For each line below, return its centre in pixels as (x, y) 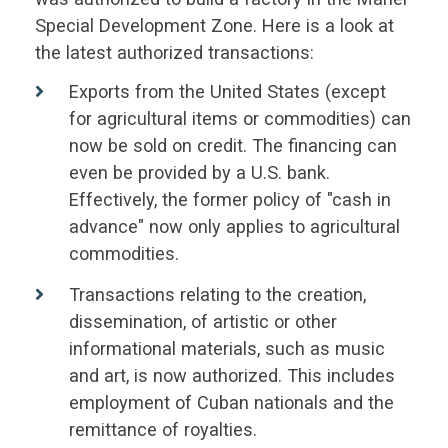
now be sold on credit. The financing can (232, 146)
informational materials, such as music (226, 348)
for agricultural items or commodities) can (239, 119)
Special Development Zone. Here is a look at (214, 26)
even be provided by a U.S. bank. (199, 173)
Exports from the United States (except (227, 92)
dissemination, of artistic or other (202, 321)
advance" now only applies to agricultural (234, 227)
